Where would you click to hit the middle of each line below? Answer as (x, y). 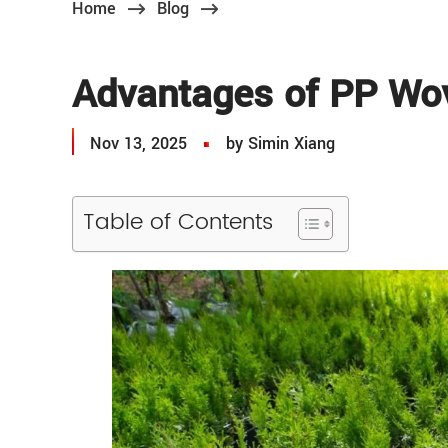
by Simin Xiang (280, 143)
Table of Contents (178, 223)
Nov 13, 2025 (138, 143)
